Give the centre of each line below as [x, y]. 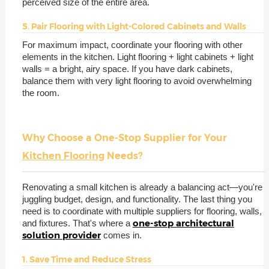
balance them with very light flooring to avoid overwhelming [137, 80]
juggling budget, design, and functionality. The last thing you [137, 199]
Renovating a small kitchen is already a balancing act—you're [142, 187]
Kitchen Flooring [63, 156]
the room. [41, 92]
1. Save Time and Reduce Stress [86, 259]
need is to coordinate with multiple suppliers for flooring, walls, [142, 211]
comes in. [122, 235]
